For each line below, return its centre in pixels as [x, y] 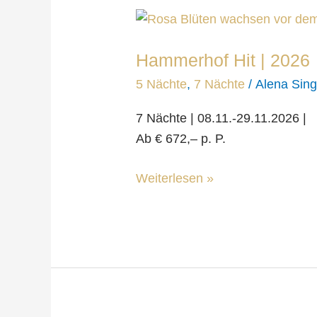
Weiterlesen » [175, 179]
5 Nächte [162, 84]
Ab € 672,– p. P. [181, 139]
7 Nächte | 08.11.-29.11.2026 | [221, 119]
